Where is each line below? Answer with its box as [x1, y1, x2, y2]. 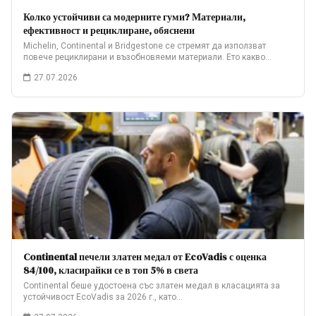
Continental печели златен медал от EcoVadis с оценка [23, 250, 267, 264]
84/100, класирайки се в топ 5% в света [23, 263, 198, 277]
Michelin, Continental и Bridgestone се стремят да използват [23, 41, 266, 51]
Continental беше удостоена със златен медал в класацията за [23, 281, 280, 291]
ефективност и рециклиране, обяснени [23, 23, 195, 37]
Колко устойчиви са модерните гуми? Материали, [23, 10, 245, 24]
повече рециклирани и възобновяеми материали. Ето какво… [23, 52, 272, 62]
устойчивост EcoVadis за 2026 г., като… [23, 292, 183, 302]
